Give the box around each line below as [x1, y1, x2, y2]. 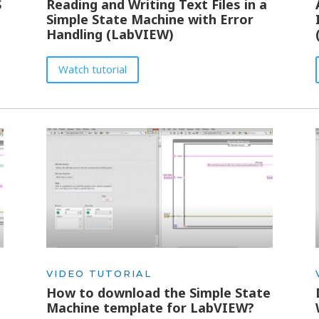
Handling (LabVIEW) [46, 26, 174, 43]
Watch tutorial [58, 62, 127, 77]
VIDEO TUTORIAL [46, 267, 152, 279]
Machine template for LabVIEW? [46, 298, 254, 316]
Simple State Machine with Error [46, 11, 253, 28]
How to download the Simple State [46, 283, 271, 301]
